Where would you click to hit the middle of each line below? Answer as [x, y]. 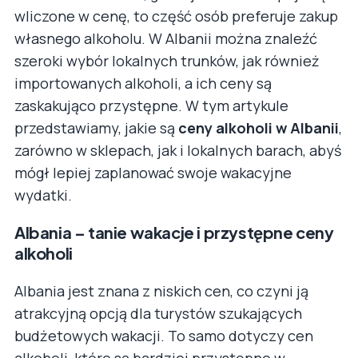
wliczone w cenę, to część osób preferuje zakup [176, 16]
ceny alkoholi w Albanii [259, 127]
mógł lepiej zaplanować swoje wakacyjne [153, 172]
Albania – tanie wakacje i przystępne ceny [174, 232]
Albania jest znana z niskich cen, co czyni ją [161, 290]
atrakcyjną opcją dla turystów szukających [158, 313]
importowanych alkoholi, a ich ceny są [143, 83]
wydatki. [43, 195]
